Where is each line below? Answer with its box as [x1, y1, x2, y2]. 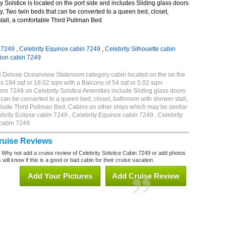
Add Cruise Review [112, 172, 180, 180]
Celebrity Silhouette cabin [105, 45, 176, 52]
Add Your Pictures [28, 172, 92, 180]
